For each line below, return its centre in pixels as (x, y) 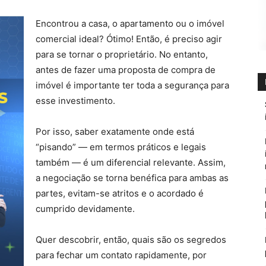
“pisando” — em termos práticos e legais (121, 147)
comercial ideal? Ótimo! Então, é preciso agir (129, 39)
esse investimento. (75, 101)
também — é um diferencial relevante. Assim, (131, 162)
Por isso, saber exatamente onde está (115, 132)
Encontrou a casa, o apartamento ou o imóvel (130, 23)
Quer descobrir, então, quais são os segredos (131, 240)
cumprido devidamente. (85, 209)
